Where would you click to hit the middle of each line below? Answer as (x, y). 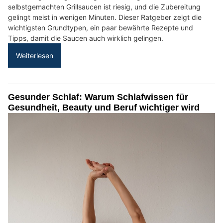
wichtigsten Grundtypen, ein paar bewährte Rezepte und (101, 27)
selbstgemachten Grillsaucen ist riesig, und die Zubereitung (104, 6)
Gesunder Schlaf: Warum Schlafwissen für (98, 97)
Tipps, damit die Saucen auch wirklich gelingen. (86, 38)
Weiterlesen (35, 55)
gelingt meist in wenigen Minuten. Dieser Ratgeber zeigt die (105, 17)
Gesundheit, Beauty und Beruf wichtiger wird (104, 107)
